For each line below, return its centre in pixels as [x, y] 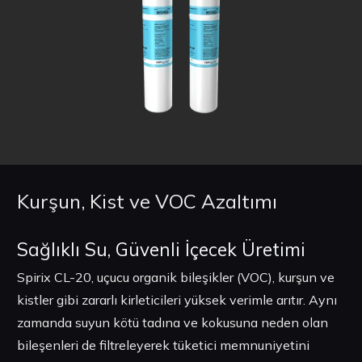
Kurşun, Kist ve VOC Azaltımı [147, 201]
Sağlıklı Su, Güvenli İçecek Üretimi [161, 249]
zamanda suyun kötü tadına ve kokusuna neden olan [173, 323]
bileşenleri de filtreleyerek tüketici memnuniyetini [163, 345]
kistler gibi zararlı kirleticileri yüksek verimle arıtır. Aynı [177, 300]
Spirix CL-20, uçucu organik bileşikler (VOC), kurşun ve [176, 278]
